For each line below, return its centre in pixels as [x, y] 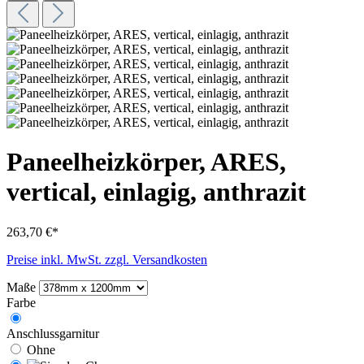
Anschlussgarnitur [53, 333]
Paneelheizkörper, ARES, [146, 162]
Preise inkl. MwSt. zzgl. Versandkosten [107, 259]
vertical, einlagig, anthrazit [156, 192]
